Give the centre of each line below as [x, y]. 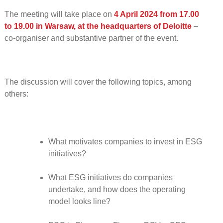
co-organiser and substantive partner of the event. [91, 38]
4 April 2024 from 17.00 [156, 14]
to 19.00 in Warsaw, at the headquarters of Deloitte [98, 26]
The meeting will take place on [59, 14]
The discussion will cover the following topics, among [98, 82]
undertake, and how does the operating [117, 189]
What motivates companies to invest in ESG [125, 141]
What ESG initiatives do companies [110, 177]
